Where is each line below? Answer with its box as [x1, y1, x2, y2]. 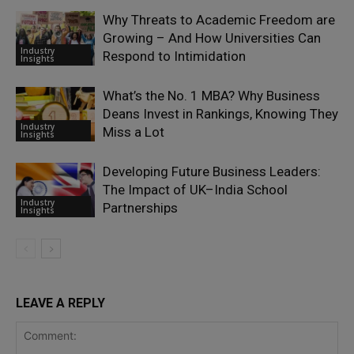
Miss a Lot [103, 123, 164, 140]
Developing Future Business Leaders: [103, 163, 321, 179]
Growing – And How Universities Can [103, 29, 321, 46]
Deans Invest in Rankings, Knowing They [103, 105, 338, 122]
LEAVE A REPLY [16, 295, 105, 311]
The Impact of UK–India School [103, 181, 288, 198]
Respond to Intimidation [103, 47, 246, 64]
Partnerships [103, 199, 178, 216]
